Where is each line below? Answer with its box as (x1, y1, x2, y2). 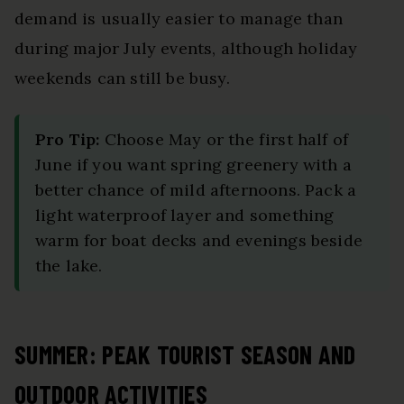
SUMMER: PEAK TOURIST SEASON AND (14, 338, 356, 370)
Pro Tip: (35, 128, 100, 150)
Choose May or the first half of (99, 128, 349, 150)
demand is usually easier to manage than (14, 7, 344, 29)
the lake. (35, 254, 103, 276)
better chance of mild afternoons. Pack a (35, 179, 357, 200)
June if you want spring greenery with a (35, 153, 353, 175)
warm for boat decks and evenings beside (35, 229, 363, 251)
